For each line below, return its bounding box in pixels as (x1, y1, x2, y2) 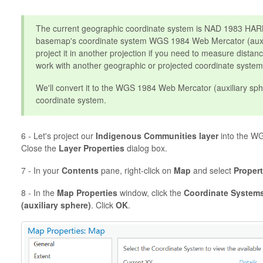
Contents (61, 164, 99, 176)
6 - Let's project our (21, 129, 96, 141)
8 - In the (21, 186, 57, 198)
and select (190, 164, 234, 176)
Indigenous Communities (95, 129, 197, 141)
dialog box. (124, 141, 167, 154)
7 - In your (21, 164, 62, 176)
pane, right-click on (98, 164, 174, 176)
